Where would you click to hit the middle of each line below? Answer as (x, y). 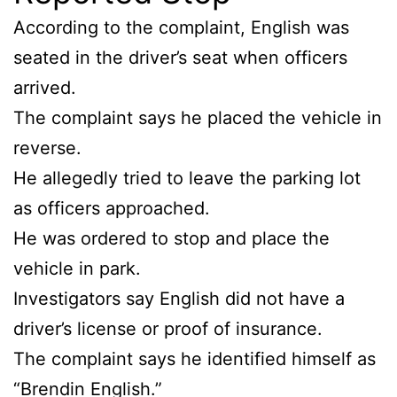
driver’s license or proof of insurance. (168, 329)
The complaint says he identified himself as (195, 359)
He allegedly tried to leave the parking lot (187, 179)
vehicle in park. (77, 269)
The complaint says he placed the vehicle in (198, 118)
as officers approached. (112, 209)
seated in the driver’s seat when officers (180, 58)
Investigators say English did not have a (179, 299)
